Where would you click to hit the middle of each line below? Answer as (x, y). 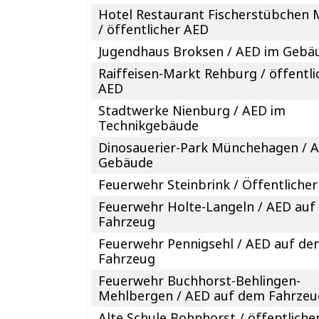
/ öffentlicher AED (154, 29)
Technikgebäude (149, 125)
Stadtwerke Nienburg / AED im (192, 110)
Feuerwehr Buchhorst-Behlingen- (200, 280)
